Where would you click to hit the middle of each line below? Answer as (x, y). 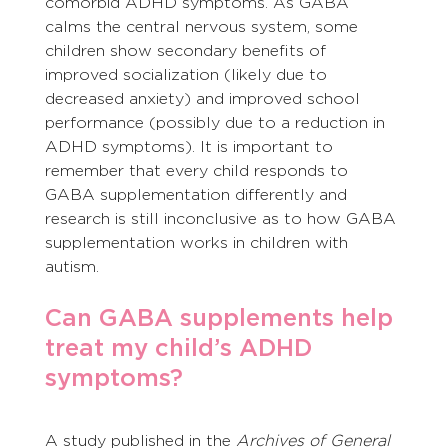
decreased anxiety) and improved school (204, 99)
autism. (71, 267)
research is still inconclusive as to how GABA (222, 219)
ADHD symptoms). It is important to (191, 147)
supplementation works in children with (198, 243)
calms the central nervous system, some (203, 27)
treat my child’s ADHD (181, 348)
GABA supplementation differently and (198, 195)
